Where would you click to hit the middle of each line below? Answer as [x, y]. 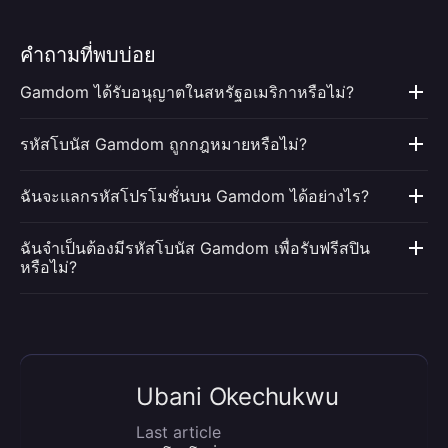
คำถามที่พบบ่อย [88, 55]
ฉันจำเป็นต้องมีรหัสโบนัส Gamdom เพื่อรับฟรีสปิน [195, 248]
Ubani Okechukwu [237, 396]
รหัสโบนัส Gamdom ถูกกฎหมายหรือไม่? [163, 144]
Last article [178, 432]
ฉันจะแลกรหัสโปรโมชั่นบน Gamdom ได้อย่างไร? [194, 196]
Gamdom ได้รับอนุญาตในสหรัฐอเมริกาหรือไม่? [187, 92]
